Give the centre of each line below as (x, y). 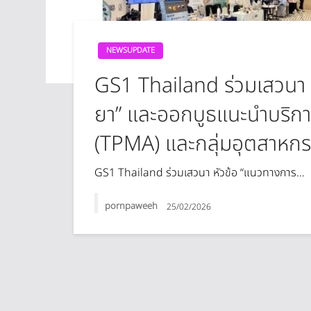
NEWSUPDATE (131, 50)
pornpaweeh (133, 207)
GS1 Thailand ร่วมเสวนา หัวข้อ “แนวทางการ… (200, 173)
